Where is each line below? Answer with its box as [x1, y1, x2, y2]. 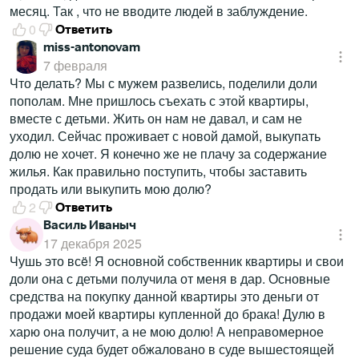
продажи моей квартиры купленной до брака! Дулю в [10, 305, 325, 324]
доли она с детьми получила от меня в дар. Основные [10, 269, 330, 288]
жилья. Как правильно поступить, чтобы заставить [10, 162, 307, 181]
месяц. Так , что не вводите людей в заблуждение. [10, 2, 308, 21]
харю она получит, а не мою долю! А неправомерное [10, 322, 324, 341]
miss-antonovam [43, 39, 140, 55]
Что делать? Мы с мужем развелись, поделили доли [10, 74, 317, 93]
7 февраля [43, 56, 107, 75]
